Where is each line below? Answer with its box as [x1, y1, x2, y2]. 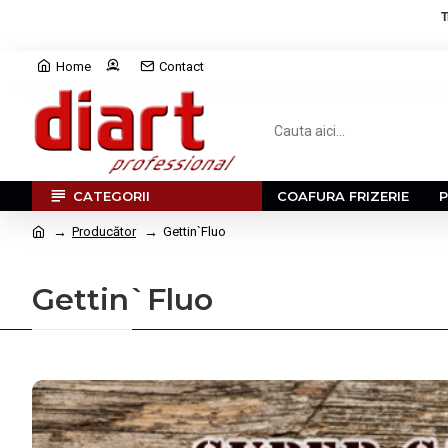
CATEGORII [73, 187, 150, 204]
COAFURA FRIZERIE [277, 187, 409, 204]
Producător [72, 224, 136, 239]
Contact [159, 58, 204, 74]
